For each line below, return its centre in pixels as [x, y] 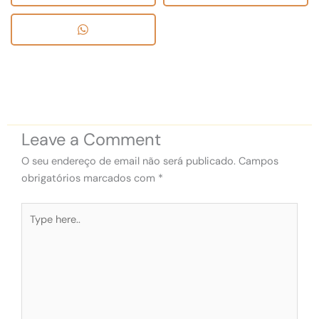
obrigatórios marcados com [90, 179]
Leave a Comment [91, 140]
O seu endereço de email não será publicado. [129, 162]
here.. [33, 228]
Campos [258, 162]
